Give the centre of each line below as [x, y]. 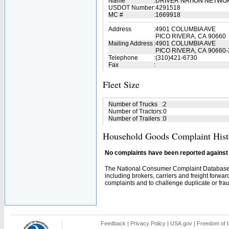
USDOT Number [131, 8]
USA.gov [181, 223]
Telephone [123, 58]
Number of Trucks [133, 104]
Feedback [113, 223]
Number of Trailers [134, 119]
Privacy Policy [148, 223]
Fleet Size [121, 84]
